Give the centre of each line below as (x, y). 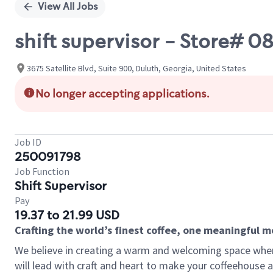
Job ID (28, 142)
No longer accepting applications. (122, 94)
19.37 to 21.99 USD (67, 215)
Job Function (42, 171)
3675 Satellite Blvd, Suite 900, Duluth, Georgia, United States (136, 68)
